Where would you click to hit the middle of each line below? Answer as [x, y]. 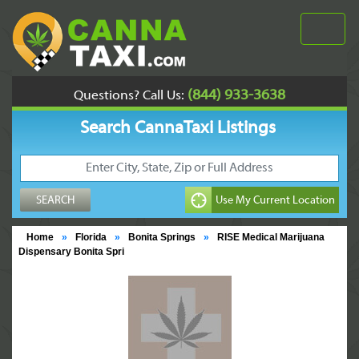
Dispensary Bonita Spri [71, 252]
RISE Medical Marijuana [271, 237]
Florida [91, 237]
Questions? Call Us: [129, 96]
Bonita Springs [162, 237]
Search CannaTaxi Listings [177, 129]
